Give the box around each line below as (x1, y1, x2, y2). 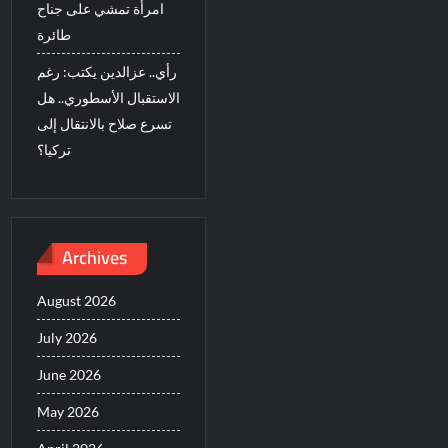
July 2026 (37, 329, 98, 346)
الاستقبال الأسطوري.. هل (37, 89, 181, 106)
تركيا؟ (37, 141, 72, 158)
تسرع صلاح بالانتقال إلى (37, 115, 173, 132)
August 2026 (37, 292, 117, 309)
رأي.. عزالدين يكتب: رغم (37, 63, 178, 80)
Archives (62, 240, 128, 274)
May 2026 (37, 403, 100, 420)
